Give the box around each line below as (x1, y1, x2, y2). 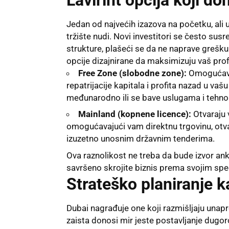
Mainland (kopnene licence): (78, 109, 191, 120)
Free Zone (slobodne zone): (78, 67, 187, 78)
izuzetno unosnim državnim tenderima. (66, 133, 215, 144)
